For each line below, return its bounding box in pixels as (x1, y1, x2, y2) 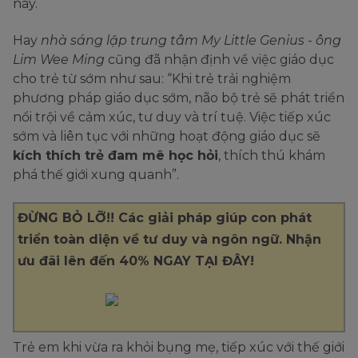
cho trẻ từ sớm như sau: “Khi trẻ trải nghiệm (13, 70, 291, 86)
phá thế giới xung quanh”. (13, 166, 179, 182)
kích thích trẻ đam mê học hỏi (13, 147, 218, 163)
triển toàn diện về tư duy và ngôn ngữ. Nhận (18, 231, 321, 247)
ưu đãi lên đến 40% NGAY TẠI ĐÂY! (18, 253, 254, 268)
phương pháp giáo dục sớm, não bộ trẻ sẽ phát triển (13, 89, 344, 105)
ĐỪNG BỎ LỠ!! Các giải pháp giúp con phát (18, 209, 312, 225)
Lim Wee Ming (13, 51, 108, 67)
